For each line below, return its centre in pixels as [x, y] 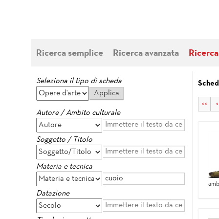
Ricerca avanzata [146, 54]
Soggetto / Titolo [64, 140]
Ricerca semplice [70, 54]
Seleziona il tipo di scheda [79, 81]
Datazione [53, 194]
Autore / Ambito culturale [78, 113]
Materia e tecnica [64, 167]
